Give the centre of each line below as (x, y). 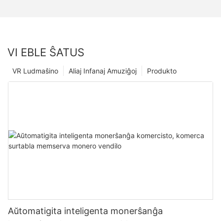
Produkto (162, 71)
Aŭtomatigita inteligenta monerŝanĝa (85, 211)
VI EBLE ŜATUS (46, 53)
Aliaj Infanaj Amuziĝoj (103, 71)
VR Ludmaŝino (35, 71)
